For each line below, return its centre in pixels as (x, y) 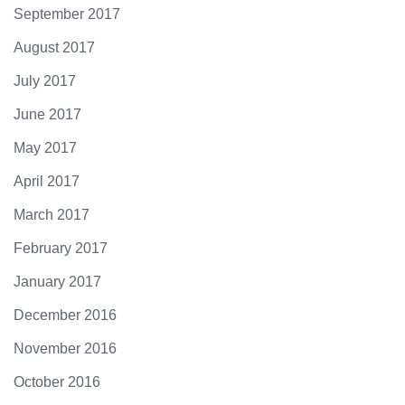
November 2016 (65, 349)
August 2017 (54, 48)
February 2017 (61, 249)
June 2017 (47, 115)
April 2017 (47, 182)
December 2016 (65, 316)
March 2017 (52, 215)
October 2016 (57, 382)
